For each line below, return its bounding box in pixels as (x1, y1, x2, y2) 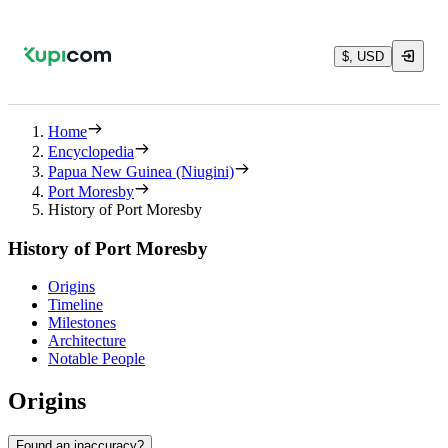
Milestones (48, 314, 116, 332)
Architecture (48, 332, 126, 350)
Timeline (48, 296, 103, 314)
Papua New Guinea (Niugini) (48, 163, 234, 180)
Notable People (48, 350, 145, 368)
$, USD (342, 48, 384, 64)
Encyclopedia (48, 143, 134, 160)
